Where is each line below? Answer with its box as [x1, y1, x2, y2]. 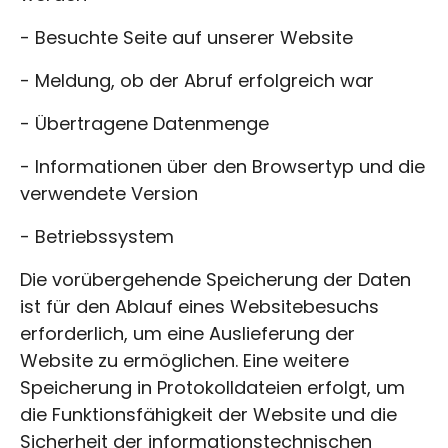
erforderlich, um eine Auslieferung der [20, 320, 355, 346]
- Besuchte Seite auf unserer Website [20, 24, 353, 50]
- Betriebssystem [20, 223, 174, 249]
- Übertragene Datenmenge [20, 110, 269, 136]
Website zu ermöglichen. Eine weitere [20, 347, 349, 373]
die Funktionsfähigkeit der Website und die [20, 401, 397, 427]
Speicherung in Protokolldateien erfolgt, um [20, 374, 405, 400]
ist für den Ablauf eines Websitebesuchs [20, 293, 379, 319]
